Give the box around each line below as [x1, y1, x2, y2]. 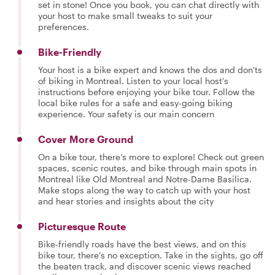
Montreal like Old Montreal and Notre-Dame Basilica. [38, 174, 252, 184]
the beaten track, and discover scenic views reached [38, 261, 251, 271]
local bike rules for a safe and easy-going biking [38, 98, 233, 108]
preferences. [38, 21, 89, 32]
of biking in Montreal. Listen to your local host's [38, 76, 228, 86]
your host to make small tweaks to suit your [38, 10, 212, 21]
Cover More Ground [38, 133, 133, 145]
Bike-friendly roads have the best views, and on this [38, 239, 246, 249]
